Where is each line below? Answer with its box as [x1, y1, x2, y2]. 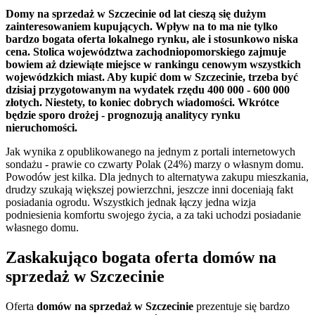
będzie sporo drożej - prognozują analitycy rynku [6, 109, 240, 122]
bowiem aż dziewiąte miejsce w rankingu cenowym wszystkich [6, 58, 301, 71]
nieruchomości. [6, 122, 77, 134]
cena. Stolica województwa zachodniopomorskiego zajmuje [6, 46, 286, 58]
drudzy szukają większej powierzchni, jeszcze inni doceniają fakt [6, 184, 293, 196]
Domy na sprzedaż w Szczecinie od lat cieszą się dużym [6, 8, 266, 20]
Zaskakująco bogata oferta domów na [6, 248, 276, 267]
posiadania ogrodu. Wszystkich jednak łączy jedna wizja [6, 196, 256, 209]
